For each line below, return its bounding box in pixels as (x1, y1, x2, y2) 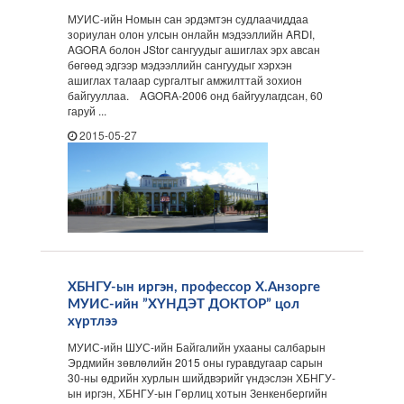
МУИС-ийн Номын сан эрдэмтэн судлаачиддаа (68, 11, 308, 26)
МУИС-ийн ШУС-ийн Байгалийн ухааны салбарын (68, 339, 326, 354)
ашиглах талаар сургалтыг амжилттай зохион (68, 72, 302, 87)
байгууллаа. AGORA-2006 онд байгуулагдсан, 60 (68, 87, 323, 103)
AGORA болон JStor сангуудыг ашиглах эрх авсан (68, 41, 320, 57)
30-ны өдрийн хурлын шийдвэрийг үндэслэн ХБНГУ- (68, 370, 335, 385)
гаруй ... (68, 103, 106, 118)
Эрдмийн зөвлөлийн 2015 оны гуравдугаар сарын (68, 354, 323, 370)
